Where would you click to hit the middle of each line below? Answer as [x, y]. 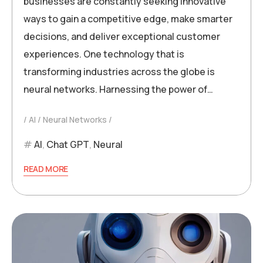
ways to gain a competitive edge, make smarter [128, 18]
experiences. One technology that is [104, 54]
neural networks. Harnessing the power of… [118, 89]
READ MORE [46, 168]
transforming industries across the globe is [119, 71]
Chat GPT [68, 144]
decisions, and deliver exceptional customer [122, 36]
